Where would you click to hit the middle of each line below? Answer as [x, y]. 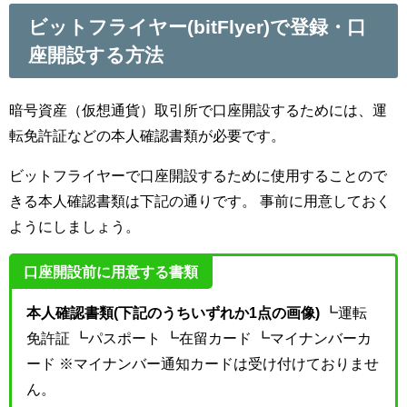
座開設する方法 [95, 55]
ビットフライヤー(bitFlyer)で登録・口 [197, 26]
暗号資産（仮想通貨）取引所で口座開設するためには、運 [198, 110]
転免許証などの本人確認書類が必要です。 [147, 136]
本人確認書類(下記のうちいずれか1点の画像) [173, 313]
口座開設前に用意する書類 [111, 271]
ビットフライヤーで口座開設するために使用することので [198, 176]
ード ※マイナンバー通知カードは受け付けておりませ [203, 364]
